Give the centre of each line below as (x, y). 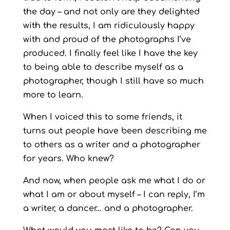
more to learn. (53, 95)
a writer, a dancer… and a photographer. (108, 208)
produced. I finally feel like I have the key (110, 53)
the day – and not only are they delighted (111, 12)
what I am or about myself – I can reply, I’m (114, 195)
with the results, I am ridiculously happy (109, 26)
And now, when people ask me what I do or (114, 181)
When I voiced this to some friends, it (102, 117)
